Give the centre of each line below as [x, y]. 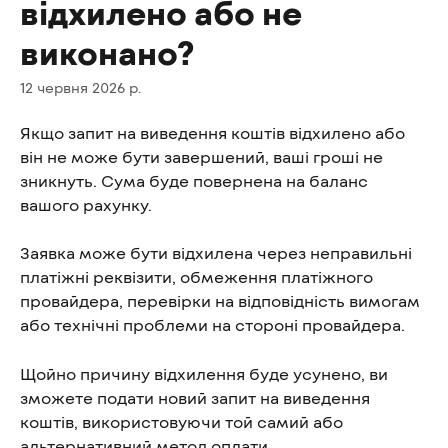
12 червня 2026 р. [80, 87]
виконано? [107, 52]
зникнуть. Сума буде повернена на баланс [196, 180]
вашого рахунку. [86, 204]
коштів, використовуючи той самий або [183, 421]
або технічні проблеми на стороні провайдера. [212, 325]
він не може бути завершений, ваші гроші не [203, 156]
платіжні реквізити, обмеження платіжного [198, 277]
